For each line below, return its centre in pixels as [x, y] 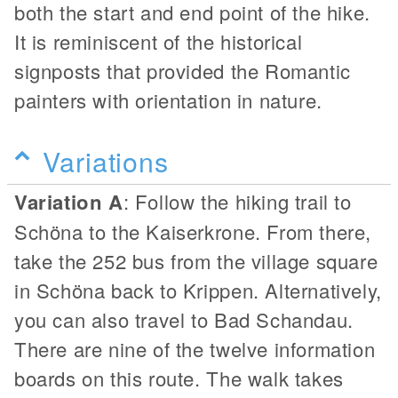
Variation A [69, 201]
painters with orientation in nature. [168, 99]
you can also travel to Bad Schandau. [184, 319]
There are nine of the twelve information [195, 348]
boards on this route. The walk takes [179, 378]
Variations [106, 160]
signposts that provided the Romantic [183, 70]
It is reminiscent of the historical [159, 41]
